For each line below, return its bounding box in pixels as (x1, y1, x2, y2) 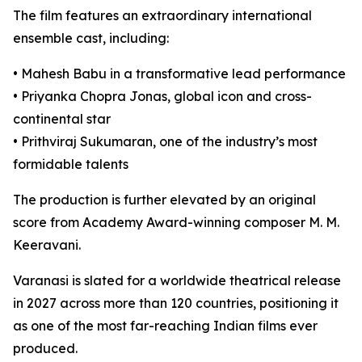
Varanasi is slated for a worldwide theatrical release (13, 271, 341, 288)
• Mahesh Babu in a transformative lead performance (13, 65, 346, 82)
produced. (13, 339, 78, 356)
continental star (13, 110, 111, 127)
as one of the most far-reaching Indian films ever (13, 317, 318, 334)
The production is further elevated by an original (13, 191, 316, 208)
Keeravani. (13, 236, 81, 253)
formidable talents (13, 155, 128, 172)
